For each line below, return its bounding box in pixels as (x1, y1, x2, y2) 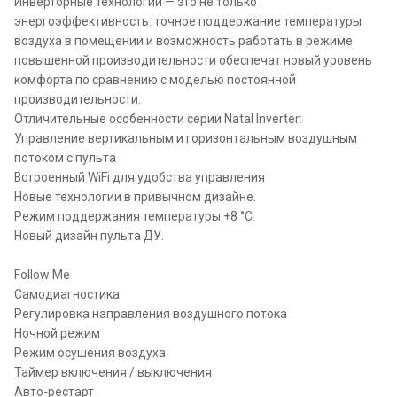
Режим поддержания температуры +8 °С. (14, 208, 255, 223)
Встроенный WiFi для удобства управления (14, 169, 265, 184)
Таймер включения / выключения (14, 364, 212, 379)
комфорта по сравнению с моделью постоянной (14, 72, 296, 87)
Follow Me (14, 267, 70, 282)
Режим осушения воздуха (14, 345, 166, 360)
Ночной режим (14, 325, 100, 340)
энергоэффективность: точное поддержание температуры (14, 13, 362, 28)
